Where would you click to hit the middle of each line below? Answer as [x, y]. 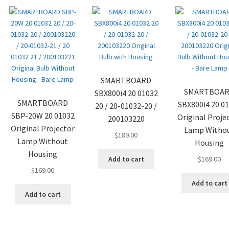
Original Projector [43, 128]
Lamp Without [43, 141]
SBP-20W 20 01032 [43, 115]
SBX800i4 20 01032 [126, 93]
